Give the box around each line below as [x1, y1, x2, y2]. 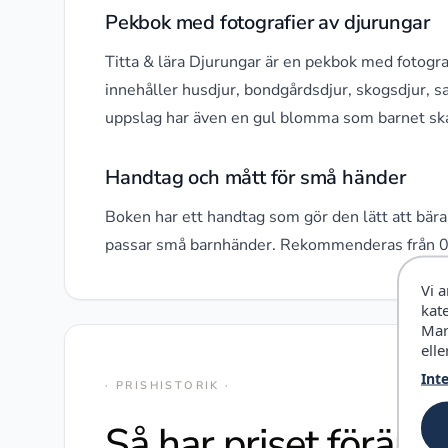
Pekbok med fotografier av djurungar [105, 8, 430, 36]
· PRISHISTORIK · [105, 378, 231, 393]
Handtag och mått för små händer [105, 163, 406, 191]
